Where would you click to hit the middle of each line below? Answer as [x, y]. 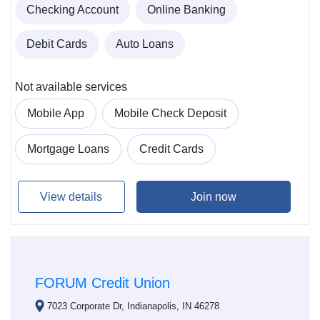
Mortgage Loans [68, 149]
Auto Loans [145, 44]
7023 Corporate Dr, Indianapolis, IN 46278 [134, 306]
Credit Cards [171, 149]
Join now [213, 196]
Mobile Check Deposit [170, 113]
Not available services [71, 86]
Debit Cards [57, 44]
